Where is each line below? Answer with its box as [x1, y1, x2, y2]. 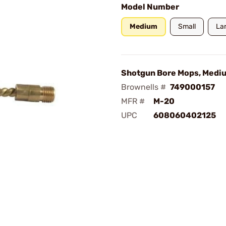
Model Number [121, 2, 179, 12]
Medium [130, 22, 157, 31]
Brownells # [121, 82, 166, 92]
